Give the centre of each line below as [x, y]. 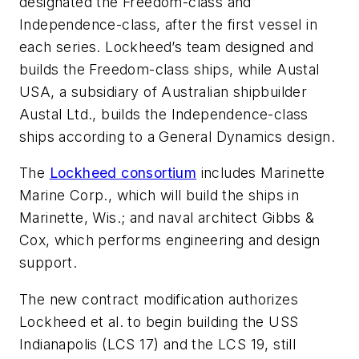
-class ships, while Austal [234, 69]
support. [48, 263]
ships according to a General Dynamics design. [177, 136]
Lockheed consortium [123, 173]
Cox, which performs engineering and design [170, 240]
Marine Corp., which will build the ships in [159, 196]
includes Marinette [261, 173]
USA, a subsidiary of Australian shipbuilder [163, 91]
